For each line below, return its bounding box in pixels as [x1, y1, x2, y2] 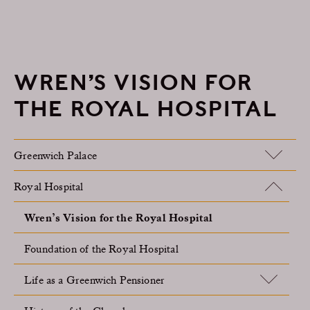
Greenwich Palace [14, 148, 97, 162]
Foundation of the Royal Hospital [24, 241, 179, 255]
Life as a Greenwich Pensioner [24, 273, 165, 286]
